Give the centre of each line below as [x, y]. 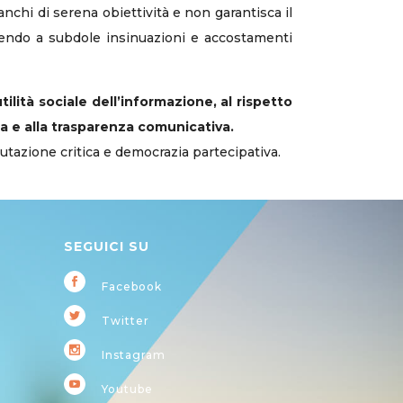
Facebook [130, 287]
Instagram [132, 355]
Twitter [124, 321]
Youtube [125, 390]
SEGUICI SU [107, 246]
